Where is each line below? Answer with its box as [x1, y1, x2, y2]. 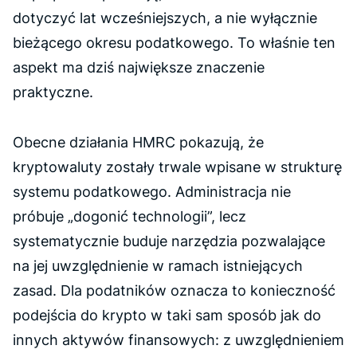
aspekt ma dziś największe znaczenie [13, 58, 265, 76]
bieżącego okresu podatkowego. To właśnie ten [13, 33, 335, 51]
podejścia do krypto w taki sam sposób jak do [13, 306, 321, 324]
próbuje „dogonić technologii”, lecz [13, 207, 246, 225]
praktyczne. [13, 83, 93, 100]
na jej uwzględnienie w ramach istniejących [13, 257, 303, 274]
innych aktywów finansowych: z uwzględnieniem [13, 331, 344, 348]
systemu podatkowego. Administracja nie [13, 182, 291, 200]
